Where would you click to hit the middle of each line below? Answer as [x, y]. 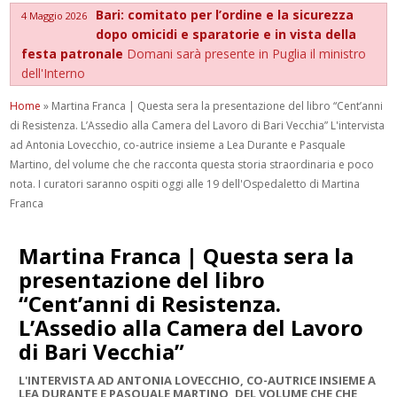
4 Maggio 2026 [54, 15]
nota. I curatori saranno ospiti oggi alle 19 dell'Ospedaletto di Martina [185, 183]
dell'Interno [54, 73]
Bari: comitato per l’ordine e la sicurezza [225, 14]
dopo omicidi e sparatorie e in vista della [226, 34]
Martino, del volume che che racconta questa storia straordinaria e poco [192, 164]
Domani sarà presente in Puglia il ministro [247, 53]
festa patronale [74, 53]
